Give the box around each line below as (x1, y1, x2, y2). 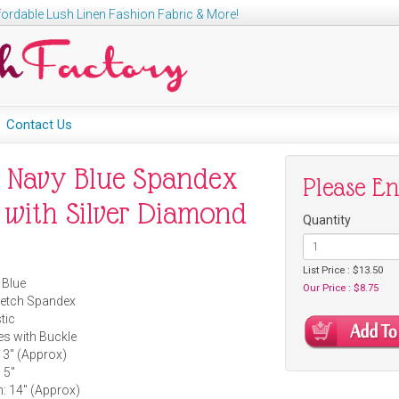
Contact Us (6, 117, 72, 133)
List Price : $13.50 (303, 264, 384, 276)
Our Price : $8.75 (303, 281, 379, 294)
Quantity (303, 212, 352, 227)
